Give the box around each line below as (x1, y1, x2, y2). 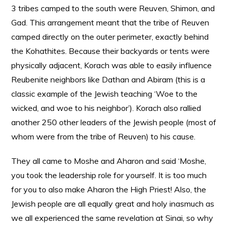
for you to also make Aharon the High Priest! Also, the (11, 184, 207, 194)
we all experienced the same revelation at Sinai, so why (11, 213, 214, 223)
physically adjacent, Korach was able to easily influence (11, 60, 212, 70)
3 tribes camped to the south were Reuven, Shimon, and (11, 3, 215, 13)
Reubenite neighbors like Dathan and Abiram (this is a (11, 74, 206, 84)
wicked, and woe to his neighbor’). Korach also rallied (11, 103, 202, 113)
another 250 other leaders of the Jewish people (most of (11, 117, 217, 127)
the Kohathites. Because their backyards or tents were (11, 46, 210, 56)
